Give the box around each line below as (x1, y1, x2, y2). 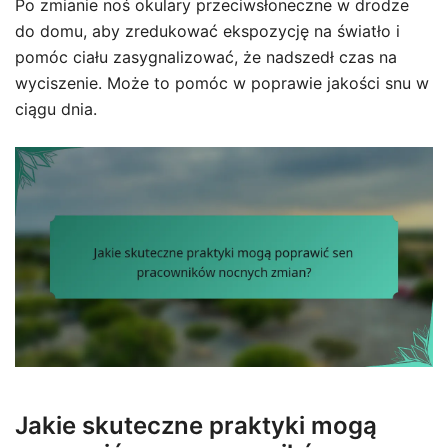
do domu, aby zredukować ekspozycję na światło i (15, 21, 400, 42)
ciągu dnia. (15, 99, 97, 120)
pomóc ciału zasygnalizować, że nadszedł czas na (15, 47, 397, 68)
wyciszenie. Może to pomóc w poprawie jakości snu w (15, 73, 429, 94)
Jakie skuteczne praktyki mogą (15, 410, 377, 440)
